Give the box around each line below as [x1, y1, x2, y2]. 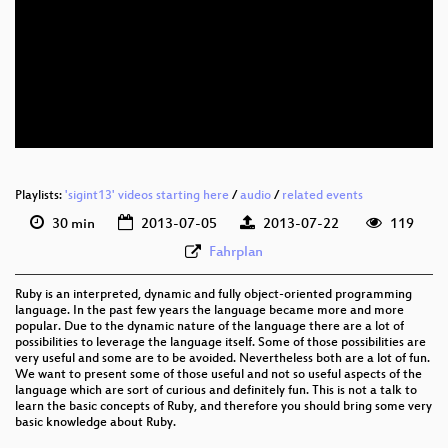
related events [282, 189, 363, 204]
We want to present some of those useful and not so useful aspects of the [15, 368, 422, 383]
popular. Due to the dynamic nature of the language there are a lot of [15, 320, 404, 335]
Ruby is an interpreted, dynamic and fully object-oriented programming [15, 288, 412, 303]
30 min [49, 216, 96, 234]
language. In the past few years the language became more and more [15, 304, 404, 319]
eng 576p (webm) [296, 85, 393, 100]
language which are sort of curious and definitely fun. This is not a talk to [15, 384, 417, 399]
